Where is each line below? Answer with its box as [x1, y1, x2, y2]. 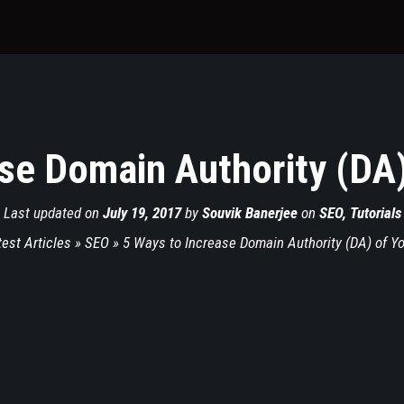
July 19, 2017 [102, 203, 181, 222]
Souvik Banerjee [201, 203, 298, 222]
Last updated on [3, 203, 103, 222]
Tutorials [349, 203, 401, 222]
